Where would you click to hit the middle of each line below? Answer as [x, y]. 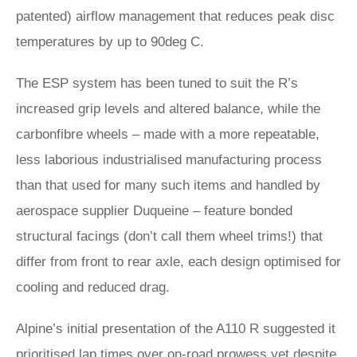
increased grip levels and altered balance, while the [168, 109]
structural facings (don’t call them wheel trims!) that [169, 236]
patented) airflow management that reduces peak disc [175, 16]
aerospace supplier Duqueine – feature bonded [154, 211]
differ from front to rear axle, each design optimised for [178, 262]
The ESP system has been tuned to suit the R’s [157, 83]
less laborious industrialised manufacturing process [169, 160]
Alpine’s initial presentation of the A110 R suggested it [176, 329]
